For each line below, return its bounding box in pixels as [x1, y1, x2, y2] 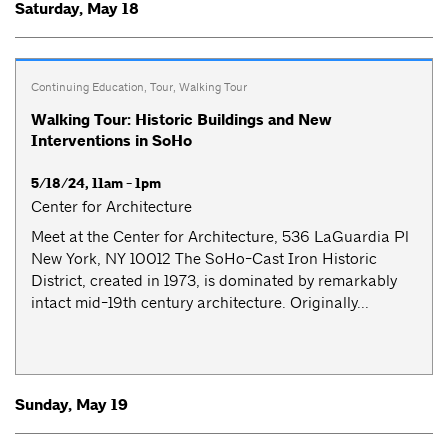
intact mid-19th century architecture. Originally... [31, 293, 369, 313]
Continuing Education [31, 78, 144, 95]
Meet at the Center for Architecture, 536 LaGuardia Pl [31, 227, 409, 247]
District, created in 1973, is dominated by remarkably [31, 271, 397, 291]
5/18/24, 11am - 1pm [31, 174, 161, 194]
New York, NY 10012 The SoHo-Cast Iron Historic [31, 249, 377, 269]
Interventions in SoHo [31, 131, 192, 152]
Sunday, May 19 [15, 395, 128, 416]
